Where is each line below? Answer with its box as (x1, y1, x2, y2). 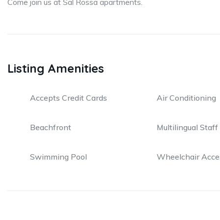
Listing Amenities (7, 61, 104, 76)
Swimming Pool (30, 152, 87, 162)
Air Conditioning (156, 93, 216, 103)
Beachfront (30, 122, 71, 132)
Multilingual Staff (156, 122, 218, 132)
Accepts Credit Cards (30, 93, 107, 103)
